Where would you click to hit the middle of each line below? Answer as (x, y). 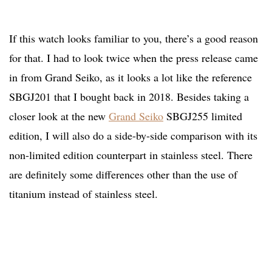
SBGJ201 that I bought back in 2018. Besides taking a (129, 97)
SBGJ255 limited (203, 116)
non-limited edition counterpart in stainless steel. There (131, 155)
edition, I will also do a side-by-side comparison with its (133, 136)
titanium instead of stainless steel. (83, 194)
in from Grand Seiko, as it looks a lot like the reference (131, 77)
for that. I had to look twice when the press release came (134, 58)
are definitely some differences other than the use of (123, 175)
